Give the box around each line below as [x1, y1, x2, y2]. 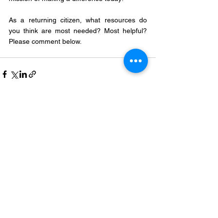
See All [134, 125, 156, 133]
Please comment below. [9, 37, 82, 46]
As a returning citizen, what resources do [9, 16, 147, 24]
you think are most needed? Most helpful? [9, 27, 147, 35]
